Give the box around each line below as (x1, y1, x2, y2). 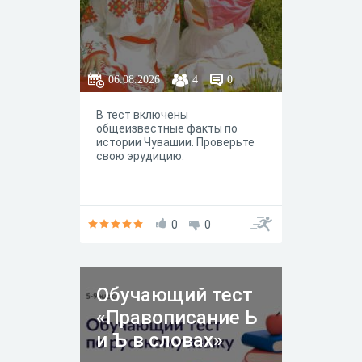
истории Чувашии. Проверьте (96, 136, 255, 149)
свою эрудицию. (96, 149, 184, 163)
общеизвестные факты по (96, 122, 238, 136)
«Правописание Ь (96, 306, 258, 330)
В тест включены (96, 108, 188, 122)
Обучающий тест (96, 284, 253, 307)
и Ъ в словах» (96, 329, 223, 352)
